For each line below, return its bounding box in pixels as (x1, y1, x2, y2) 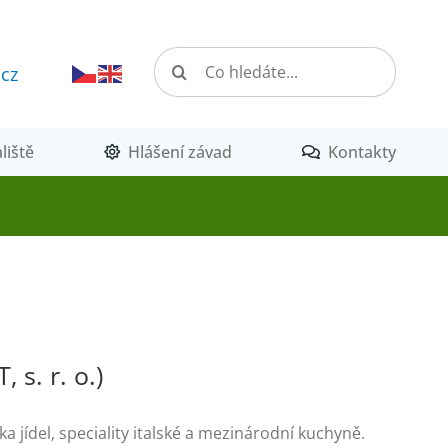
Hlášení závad (127, 141, 232, 163)
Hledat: (153, 47, 208, 69)
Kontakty (327, 141, 396, 163)
